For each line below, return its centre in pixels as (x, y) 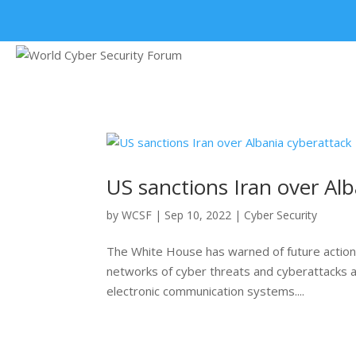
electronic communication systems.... (206, 291)
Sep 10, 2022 (198, 215)
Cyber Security (281, 215)
